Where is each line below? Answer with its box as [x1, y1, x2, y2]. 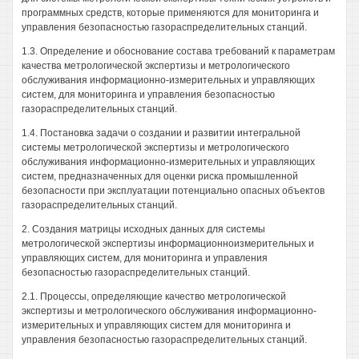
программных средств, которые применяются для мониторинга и [22, 7, 319, 18]
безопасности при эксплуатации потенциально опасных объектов [22, 185, 325, 196]
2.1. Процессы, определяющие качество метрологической [22, 291, 286, 302]
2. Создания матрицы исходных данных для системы [22, 224, 265, 235]
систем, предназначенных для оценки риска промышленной [22, 171, 298, 182]
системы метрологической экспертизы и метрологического [22, 142, 289, 153]
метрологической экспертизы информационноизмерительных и [22, 238, 314, 249]
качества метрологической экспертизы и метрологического [22, 60, 290, 71]
